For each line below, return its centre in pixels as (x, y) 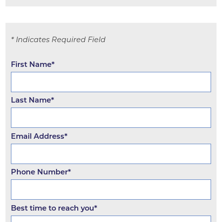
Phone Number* (41, 172)
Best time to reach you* (54, 208)
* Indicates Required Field (58, 39)
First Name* (32, 64)
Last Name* (32, 100)
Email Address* (39, 136)
